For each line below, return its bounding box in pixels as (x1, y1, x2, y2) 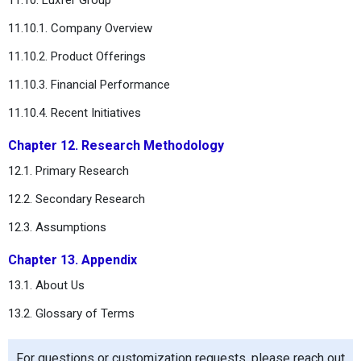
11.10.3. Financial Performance (8, 77, 170, 92)
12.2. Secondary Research (8, 191, 145, 206)
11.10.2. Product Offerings (8, 48, 146, 64)
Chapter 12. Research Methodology (8, 137, 224, 153)
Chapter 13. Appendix (8, 251, 137, 268)
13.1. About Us (8, 277, 85, 293)
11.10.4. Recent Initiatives (8, 105, 141, 120)
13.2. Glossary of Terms (8, 305, 135, 321)
